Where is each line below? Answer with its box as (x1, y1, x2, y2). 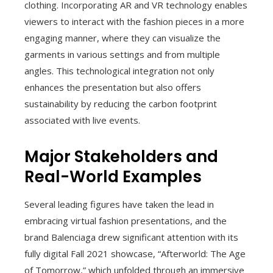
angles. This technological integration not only (24, 65, 214, 77)
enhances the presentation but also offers (24, 81, 201, 94)
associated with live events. (24, 114, 140, 127)
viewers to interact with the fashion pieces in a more (24, 15, 244, 28)
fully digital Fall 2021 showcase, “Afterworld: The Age (24, 247, 246, 260)
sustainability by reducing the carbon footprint (24, 97, 217, 110)
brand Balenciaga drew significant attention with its (24, 231, 238, 244)
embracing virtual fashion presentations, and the (24, 214, 227, 227)
